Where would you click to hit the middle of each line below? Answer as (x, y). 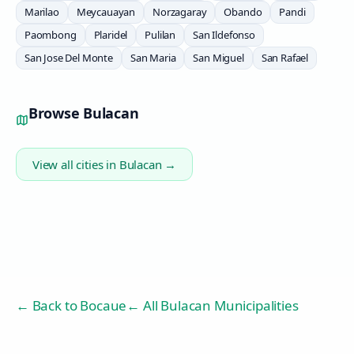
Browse (56, 113)
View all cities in (76, 164)
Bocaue (104, 305)
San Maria (153, 58)
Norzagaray (180, 12)
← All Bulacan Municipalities (213, 305)
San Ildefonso (224, 35)
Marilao (42, 12)
